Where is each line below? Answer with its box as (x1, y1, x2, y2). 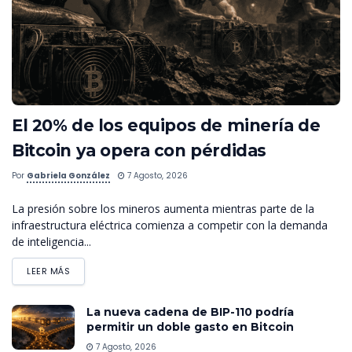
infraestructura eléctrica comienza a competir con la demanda (12, 218, 328, 233)
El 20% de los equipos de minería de (12, 115, 321, 136)
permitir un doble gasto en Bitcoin (86, 320, 297, 335)
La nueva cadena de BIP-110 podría (86, 305, 294, 320)
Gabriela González (27, 170, 110, 182)
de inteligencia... (12, 234, 91, 250)
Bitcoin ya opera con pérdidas (12, 141, 266, 161)
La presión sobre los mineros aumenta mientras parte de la (12, 201, 314, 217)
